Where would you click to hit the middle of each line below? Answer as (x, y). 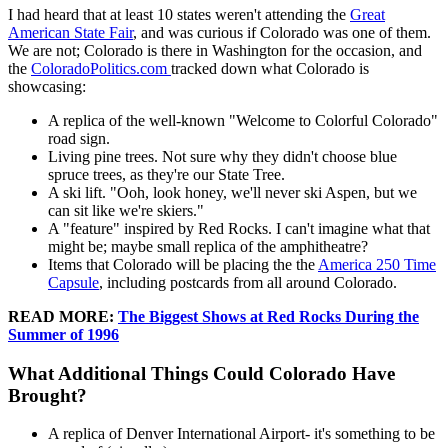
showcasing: (47, 86)
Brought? (47, 395)
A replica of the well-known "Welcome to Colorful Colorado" (243, 120)
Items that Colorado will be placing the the (183, 264)
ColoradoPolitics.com (99, 68)
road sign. (79, 138)
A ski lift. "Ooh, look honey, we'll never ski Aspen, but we (232, 192)
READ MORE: (63, 316)
